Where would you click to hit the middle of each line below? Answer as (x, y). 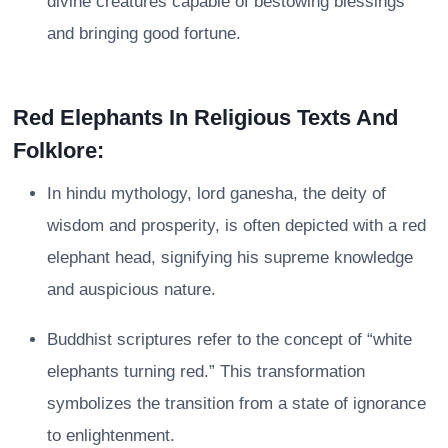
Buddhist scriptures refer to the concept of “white (229, 339)
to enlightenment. (111, 435)
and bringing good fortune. (144, 33)
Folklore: (58, 150)
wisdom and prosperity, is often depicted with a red (236, 225)
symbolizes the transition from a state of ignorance (236, 403)
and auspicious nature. (131, 289)
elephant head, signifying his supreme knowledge (230, 257)
